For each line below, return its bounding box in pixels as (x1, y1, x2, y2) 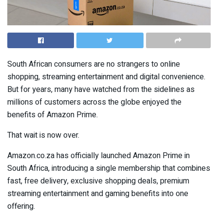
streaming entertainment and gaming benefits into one (7, 187, 188, 200)
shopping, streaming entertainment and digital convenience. (7, 71, 205, 83)
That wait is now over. (7, 129, 79, 141)
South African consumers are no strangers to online (7, 58, 180, 70)
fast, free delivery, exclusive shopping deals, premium (7, 175, 189, 187)
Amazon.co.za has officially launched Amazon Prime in (7, 149, 190, 162)
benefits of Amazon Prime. (7, 109, 98, 121)
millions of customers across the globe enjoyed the (7, 96, 182, 108)
